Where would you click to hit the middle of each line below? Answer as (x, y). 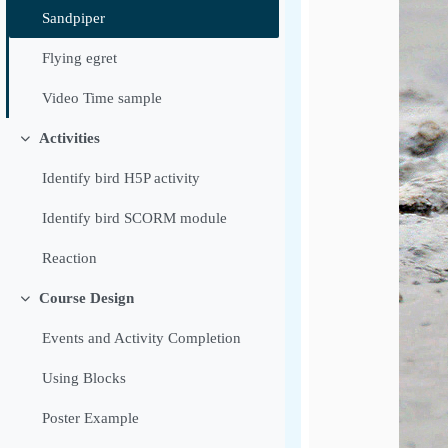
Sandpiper (74, 18)
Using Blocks (84, 378)
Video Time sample (102, 98)
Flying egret (80, 58)
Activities (69, 138)
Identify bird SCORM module (135, 218)
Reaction (70, 258)
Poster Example (91, 418)
